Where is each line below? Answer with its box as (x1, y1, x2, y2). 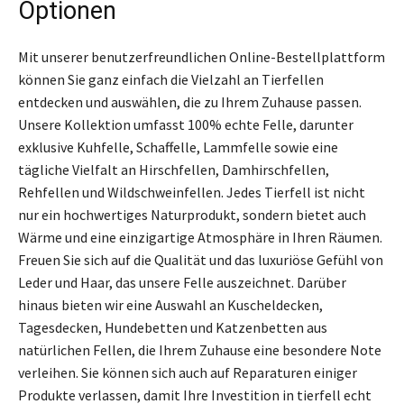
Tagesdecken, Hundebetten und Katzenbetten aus (18, 317, 327, 336)
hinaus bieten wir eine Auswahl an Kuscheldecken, (18, 295, 323, 314)
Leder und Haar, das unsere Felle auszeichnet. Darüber (18, 272, 346, 291)
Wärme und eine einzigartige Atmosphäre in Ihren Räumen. (18, 227, 382, 246)
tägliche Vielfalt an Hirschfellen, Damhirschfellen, (18, 160, 329, 179)
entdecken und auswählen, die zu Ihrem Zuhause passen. (18, 92, 362, 111)
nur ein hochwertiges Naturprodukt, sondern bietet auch (18, 205, 366, 224)
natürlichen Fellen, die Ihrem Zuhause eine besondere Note (18, 340, 381, 359)
